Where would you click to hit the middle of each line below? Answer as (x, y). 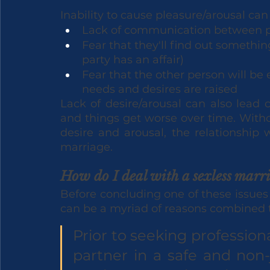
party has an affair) (133, 60)
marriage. (86, 147)
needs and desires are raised (160, 89)
